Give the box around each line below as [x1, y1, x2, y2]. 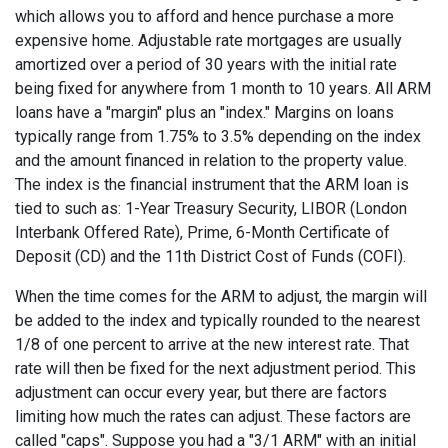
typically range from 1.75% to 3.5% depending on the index [15, 127, 421, 146]
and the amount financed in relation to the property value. [15, 151, 407, 170]
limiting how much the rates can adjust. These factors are [15, 407, 411, 426]
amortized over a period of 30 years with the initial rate [15, 55, 397, 74]
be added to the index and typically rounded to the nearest [15, 311, 420, 330]
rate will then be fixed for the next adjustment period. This [15, 359, 416, 378]
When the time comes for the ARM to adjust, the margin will [15, 287, 427, 306]
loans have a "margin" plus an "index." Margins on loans [15, 103, 394, 122]
